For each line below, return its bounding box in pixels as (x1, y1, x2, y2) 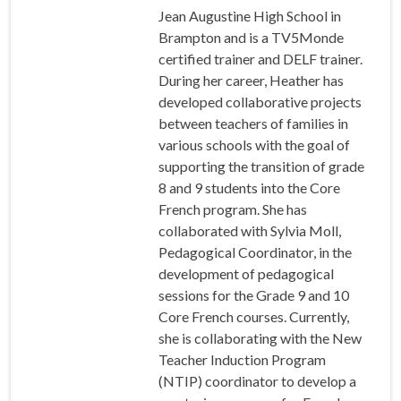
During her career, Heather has (158, 72, 345, 90)
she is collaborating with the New (158, 329, 363, 347)
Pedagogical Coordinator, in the (158, 243, 353, 261)
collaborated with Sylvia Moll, (158, 222, 342, 240)
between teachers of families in (158, 115, 349, 132)
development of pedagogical (158, 265, 335, 283)
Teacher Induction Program (158, 351, 327, 369)
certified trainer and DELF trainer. (158, 50, 363, 68)
